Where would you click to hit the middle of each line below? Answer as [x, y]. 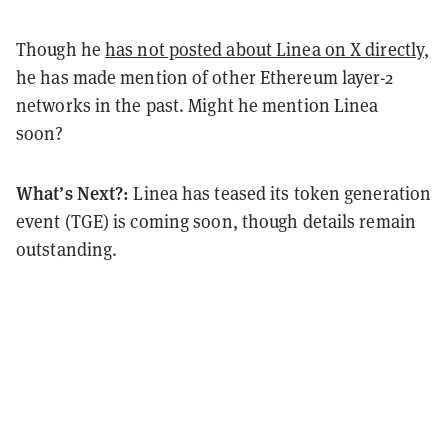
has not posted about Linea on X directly [265, 48]
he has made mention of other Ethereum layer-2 [205, 76]
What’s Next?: [75, 192]
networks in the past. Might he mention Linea [197, 104]
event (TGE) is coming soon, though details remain [216, 220]
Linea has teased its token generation [282, 192]
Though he [60, 48]
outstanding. [69, 248]
